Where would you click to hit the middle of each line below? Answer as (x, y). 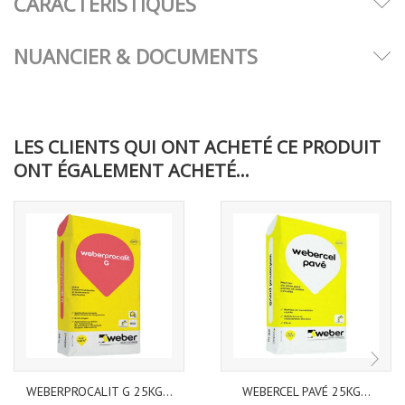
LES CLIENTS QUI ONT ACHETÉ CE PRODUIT (197, 146)
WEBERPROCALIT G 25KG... (99, 391)
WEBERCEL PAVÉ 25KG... (306, 391)
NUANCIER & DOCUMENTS (136, 56)
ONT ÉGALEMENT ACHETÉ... (132, 170)
